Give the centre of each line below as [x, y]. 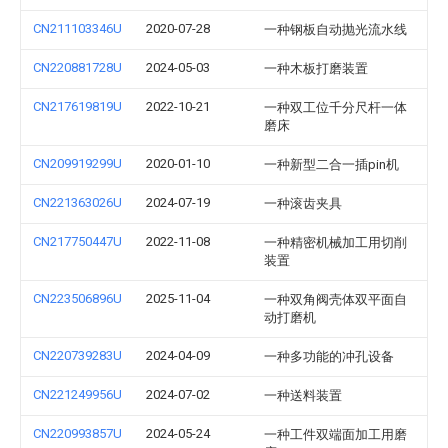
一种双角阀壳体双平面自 [335, 299]
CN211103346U [77, 28]
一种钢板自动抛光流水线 [335, 29]
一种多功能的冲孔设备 [329, 356]
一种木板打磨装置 [316, 68]
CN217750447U [77, 241]
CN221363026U [77, 202]
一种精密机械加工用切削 [335, 242]
